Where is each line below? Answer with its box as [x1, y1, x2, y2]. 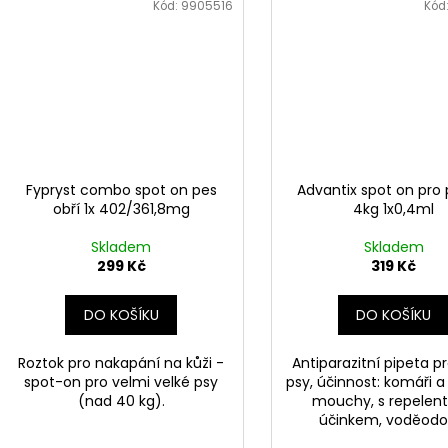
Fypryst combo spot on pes [25, 180, 217, 201]
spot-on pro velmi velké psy [24, 372, 219, 393]
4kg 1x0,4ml [353, 199, 435, 220]
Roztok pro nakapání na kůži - [18, 353, 225, 374]
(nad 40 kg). [77, 391, 165, 412]
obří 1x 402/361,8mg [52, 199, 190, 220]
